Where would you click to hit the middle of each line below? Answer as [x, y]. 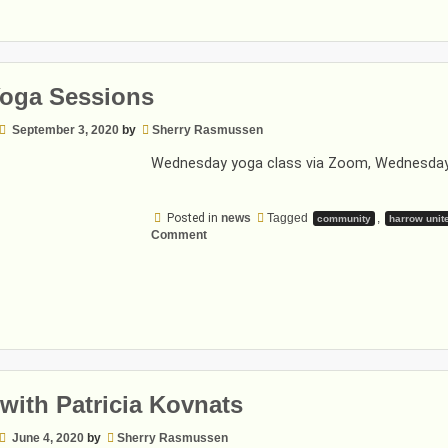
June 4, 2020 [47, 437]
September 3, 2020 [65, 129]
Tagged [288, 217]
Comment [178, 234]
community [343, 218]
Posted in [193, 217]
